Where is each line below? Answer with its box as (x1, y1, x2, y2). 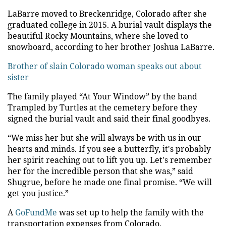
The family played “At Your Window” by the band (8, 91, 197, 102)
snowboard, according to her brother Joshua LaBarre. (8, 41, 214, 52)
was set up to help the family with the (59, 207, 204, 218)
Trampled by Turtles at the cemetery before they (8, 102, 197, 113)
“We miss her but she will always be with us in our (8, 132, 201, 143)
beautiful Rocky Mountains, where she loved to (8, 30, 188, 41)
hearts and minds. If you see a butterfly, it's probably (8, 143, 211, 154)
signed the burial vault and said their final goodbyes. (8, 113, 212, 124)
